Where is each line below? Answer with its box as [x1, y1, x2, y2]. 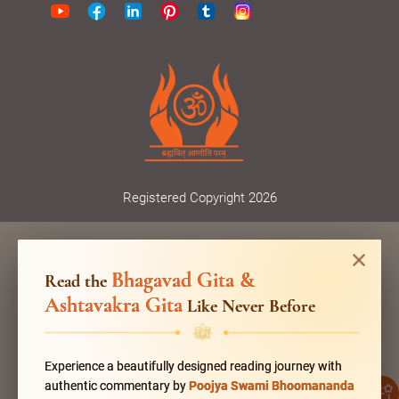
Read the [45, 270, 111, 292]
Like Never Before [183, 295, 315, 317]
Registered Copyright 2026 [122, 189, 277, 206]
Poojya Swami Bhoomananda [189, 378, 354, 393]
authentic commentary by [45, 378, 189, 393]
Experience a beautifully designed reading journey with [45, 358, 342, 373]
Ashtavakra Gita [45, 291, 183, 318]
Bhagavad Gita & [111, 266, 255, 293]
